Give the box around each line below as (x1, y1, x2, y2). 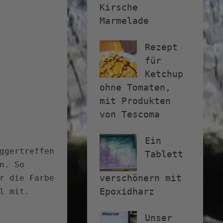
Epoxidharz (100, 186, 154, 197)
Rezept (145, 42, 178, 53)
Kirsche (100, 2, 138, 13)
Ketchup (145, 69, 183, 80)
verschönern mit (100, 173, 182, 184)
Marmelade (100, 15, 149, 26)
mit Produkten (100, 96, 171, 107)
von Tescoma (100, 109, 160, 120)
